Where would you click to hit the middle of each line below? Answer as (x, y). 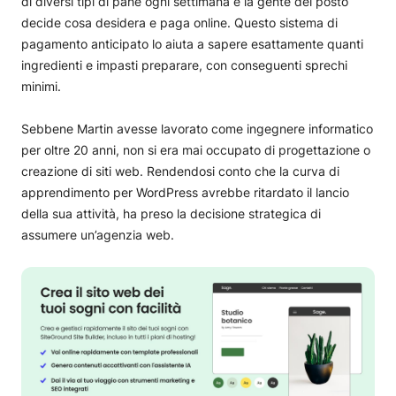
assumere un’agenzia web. (98, 235)
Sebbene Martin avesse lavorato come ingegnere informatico (197, 129)
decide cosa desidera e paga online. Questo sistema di (179, 23)
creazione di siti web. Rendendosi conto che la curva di (180, 171)
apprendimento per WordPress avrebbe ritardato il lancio (185, 193)
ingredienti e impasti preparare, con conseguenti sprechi (184, 65)
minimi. (41, 87)
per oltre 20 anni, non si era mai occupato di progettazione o (196, 150)
